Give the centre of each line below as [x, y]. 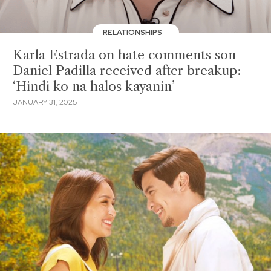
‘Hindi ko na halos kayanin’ [94, 86]
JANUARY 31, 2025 [45, 102]
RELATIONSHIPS [133, 32]
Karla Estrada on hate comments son [124, 55]
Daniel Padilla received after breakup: [127, 70]
